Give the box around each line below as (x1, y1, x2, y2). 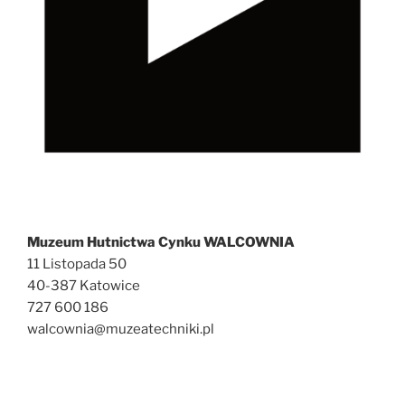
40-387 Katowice (27, 277, 140, 294)
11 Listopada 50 (27, 255, 127, 272)
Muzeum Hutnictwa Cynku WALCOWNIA (27, 233, 295, 250)
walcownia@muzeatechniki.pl (27, 320, 214, 337)
